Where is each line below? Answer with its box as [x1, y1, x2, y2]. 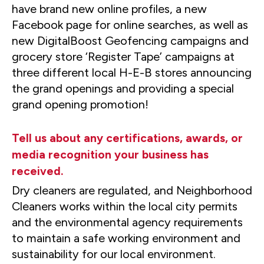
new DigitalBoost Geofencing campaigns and [12, 34, 249, 48]
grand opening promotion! [12, 97, 148, 112]
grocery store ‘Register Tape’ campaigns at [12, 49, 235, 64]
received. [12, 164, 63, 179]
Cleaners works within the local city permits [12, 199, 237, 214]
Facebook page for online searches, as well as [12, 18, 248, 32]
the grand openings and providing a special [12, 81, 234, 96]
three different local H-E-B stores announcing [12, 65, 252, 80]
